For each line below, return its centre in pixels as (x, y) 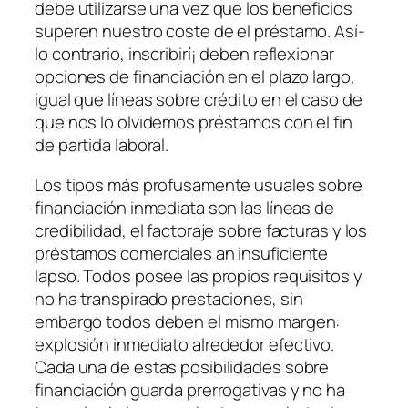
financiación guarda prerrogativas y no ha (190, 389)
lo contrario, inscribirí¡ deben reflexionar (184, 54)
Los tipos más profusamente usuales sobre (199, 184)
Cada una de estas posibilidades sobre (182, 367)
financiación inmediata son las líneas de (184, 207)
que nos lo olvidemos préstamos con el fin (194, 122)
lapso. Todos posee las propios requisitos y (199, 275)
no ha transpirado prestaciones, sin (169, 298)
